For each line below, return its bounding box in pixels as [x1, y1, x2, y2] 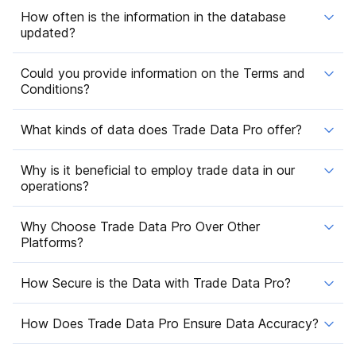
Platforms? [21, 234, 83, 250]
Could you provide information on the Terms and [21, 64, 305, 81]
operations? [21, 177, 89, 194]
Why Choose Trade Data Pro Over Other [21, 218, 260, 234]
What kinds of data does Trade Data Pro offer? [21, 121, 302, 137]
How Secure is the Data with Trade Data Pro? [21, 274, 291, 291]
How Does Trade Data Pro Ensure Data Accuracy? [21, 315, 319, 331]
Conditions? [21, 80, 90, 97]
